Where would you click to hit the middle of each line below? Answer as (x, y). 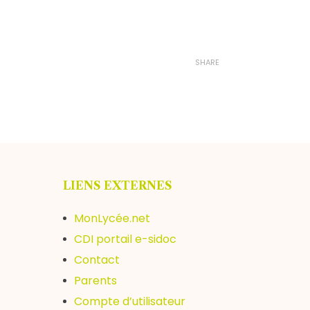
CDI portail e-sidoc (125, 239)
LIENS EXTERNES (118, 185)
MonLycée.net (112, 218)
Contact (97, 260)
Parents (95, 281)
